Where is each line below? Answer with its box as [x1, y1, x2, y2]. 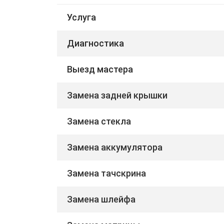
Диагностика [67, 37, 124, 48]
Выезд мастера [67, 63, 133, 74]
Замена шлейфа [67, 193, 135, 204]
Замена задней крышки [67, 89, 167, 100]
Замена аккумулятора [67, 141, 162, 152]
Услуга [67, 11, 96, 22]
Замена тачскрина [67, 167, 146, 178]
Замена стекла [67, 115, 131, 126]
